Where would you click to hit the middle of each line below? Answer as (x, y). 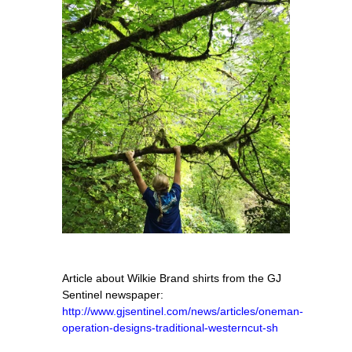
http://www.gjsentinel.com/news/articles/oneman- (183, 311)
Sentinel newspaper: (114, 294)
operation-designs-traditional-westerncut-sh (170, 327)
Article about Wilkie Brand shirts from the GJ (172, 278)
